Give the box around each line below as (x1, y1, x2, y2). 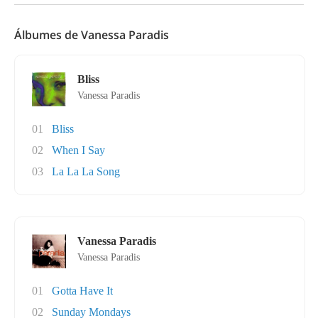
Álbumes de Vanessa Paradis (14, 27, 169, 43)
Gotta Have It (52, 285, 113, 297)
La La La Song (52, 165, 120, 177)
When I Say (52, 144, 105, 156)
